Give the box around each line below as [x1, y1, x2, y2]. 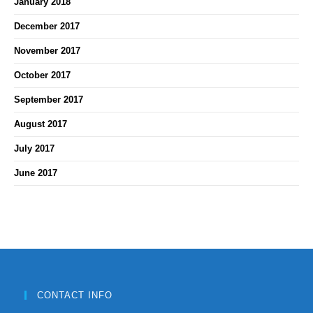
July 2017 [14, 143, 54, 154]
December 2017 [14, 20, 80, 31]
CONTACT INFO [37, 289, 112, 300]
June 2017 [14, 167, 57, 178]
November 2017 [14, 45, 80, 56]
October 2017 [14, 69, 71, 80]
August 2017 [14, 118, 67, 129]
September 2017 [14, 94, 83, 105]
